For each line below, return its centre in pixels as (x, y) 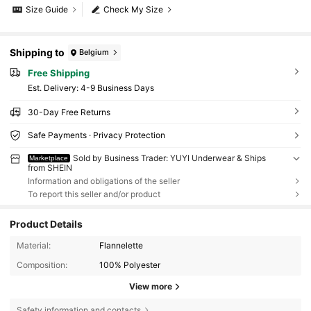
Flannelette (121, 246)
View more (151, 287)
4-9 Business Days (117, 88)
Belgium (94, 52)
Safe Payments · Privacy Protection (96, 135)
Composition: (42, 265)
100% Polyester (130, 265)
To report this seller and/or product (94, 194)
